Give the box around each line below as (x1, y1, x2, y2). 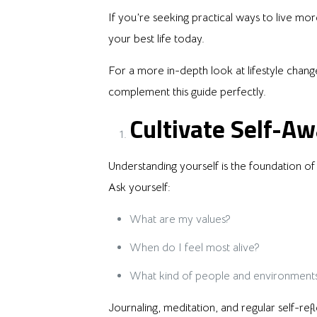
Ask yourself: (108, 180, 171, 195)
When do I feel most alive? (129, 240, 260, 255)
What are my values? (129, 212, 231, 226)
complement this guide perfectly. (108, 84, 266, 99)
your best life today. (108, 31, 204, 46)
